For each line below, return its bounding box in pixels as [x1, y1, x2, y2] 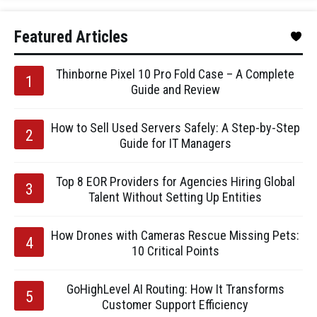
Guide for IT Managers [119, 136, 231, 151]
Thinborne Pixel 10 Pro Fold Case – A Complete [56, 67, 294, 81]
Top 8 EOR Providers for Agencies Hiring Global [55, 174, 295, 189]
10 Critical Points [131, 243, 219, 258]
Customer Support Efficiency [102, 297, 248, 312]
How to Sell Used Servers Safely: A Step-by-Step [50, 120, 300, 135]
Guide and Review [130, 82, 220, 97]
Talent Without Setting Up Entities [88, 190, 262, 204]
